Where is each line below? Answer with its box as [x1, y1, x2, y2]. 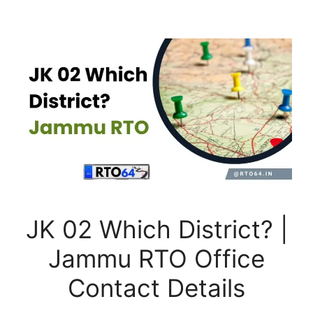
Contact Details [68, 272, 245, 303]
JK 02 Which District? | [25, 214, 288, 244]
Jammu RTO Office [48, 243, 265, 273]
